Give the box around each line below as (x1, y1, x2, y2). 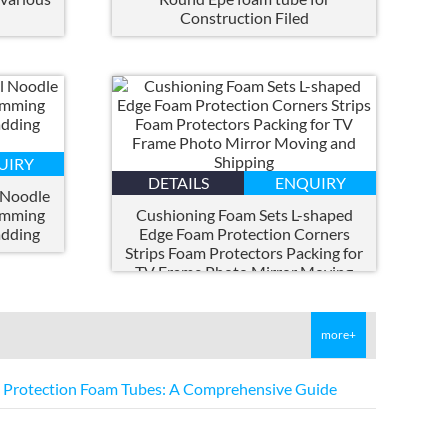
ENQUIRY (274, 173, 346, 193)
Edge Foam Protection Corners (138, 224, 350, 244)
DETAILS (147, 173, 209, 193)
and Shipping (199, 281, 289, 301)
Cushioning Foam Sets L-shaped (135, 205, 353, 225)
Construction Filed (179, 8, 309, 28)
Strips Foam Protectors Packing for (125, 243, 363, 263)
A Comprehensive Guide (169, 379, 337, 399)
